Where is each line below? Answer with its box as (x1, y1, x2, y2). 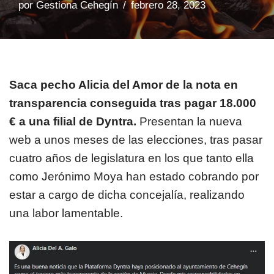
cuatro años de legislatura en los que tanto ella (9, 152, 254, 165)
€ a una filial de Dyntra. (9, 115, 136, 128)
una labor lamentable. (9, 207, 123, 220)
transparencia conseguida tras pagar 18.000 (9, 97, 256, 109)
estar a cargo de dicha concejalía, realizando (9, 188, 245, 201)
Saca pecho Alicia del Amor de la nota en (9, 78, 238, 91)
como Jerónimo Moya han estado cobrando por (9, 170, 259, 183)
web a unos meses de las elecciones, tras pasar (9, 133, 262, 146)
